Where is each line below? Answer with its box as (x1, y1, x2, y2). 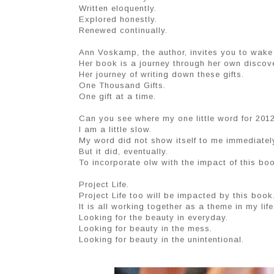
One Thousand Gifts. (79, 81, 166, 91)
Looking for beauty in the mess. (79, 224, 212, 234)
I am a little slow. (79, 125, 152, 135)
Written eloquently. (79, 4, 157, 13)
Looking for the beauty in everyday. (79, 213, 228, 223)
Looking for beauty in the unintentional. (79, 235, 244, 245)
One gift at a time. (79, 92, 156, 102)
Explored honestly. (79, 15, 157, 24)
